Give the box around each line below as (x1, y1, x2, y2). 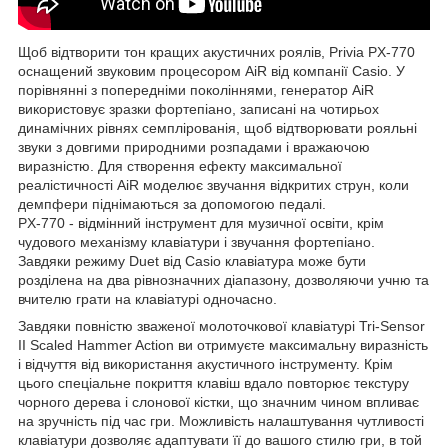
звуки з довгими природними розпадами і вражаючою (18, 139, 370, 156)
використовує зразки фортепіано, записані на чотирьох (18, 101, 379, 118)
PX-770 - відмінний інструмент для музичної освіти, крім (18, 215, 384, 232)
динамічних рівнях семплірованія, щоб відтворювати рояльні (18, 120, 417, 137)
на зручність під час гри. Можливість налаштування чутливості (18, 413, 424, 430)
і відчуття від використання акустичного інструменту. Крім (18, 356, 393, 373)
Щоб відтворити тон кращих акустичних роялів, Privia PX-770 (18, 44, 415, 61)
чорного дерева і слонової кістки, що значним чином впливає (18, 394, 419, 411)
